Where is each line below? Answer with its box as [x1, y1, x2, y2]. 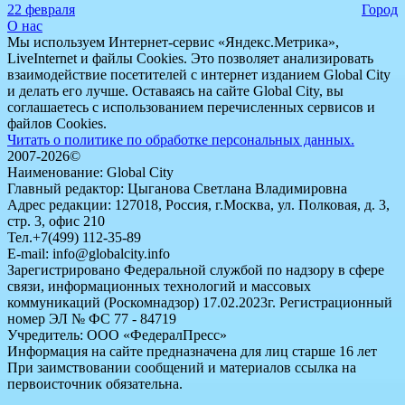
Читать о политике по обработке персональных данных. [7, 132, 354, 148]
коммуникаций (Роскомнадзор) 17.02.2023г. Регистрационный [7, 295, 392, 311]
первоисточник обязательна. [7, 376, 183, 392]
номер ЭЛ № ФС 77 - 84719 [7, 311, 176, 327]
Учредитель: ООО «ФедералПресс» [7, 327, 227, 344]
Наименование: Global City [7, 165, 174, 181]
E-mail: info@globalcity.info [7, 246, 170, 262]
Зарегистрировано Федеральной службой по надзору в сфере [7, 262, 384, 278]
